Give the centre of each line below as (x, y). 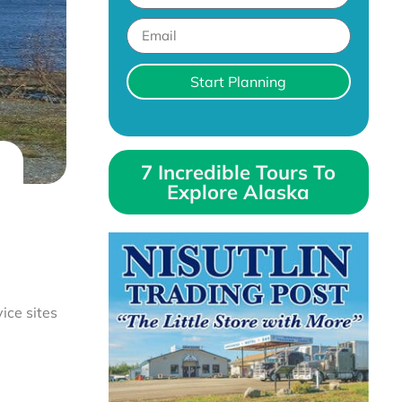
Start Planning (239, 81)
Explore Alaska (239, 192)
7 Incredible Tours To (239, 172)
